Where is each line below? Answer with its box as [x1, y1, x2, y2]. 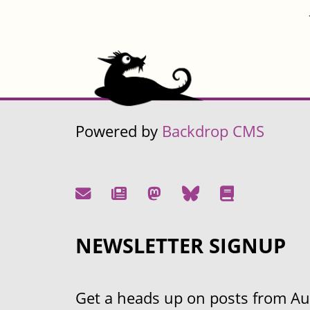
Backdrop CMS [162, 120, 264, 143]
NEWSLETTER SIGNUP [75, 232, 286, 259]
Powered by [75, 120, 162, 143]
